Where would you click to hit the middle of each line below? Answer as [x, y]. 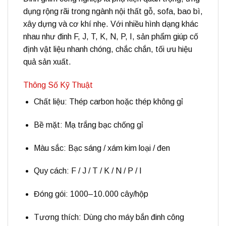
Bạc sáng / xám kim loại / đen [118, 148]
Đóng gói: [51, 194]
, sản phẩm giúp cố [165, 37]
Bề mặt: [48, 125]
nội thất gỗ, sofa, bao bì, [159, 12]
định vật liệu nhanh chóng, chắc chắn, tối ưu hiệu [108, 49]
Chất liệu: [50, 101]
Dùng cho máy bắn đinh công [132, 217]
